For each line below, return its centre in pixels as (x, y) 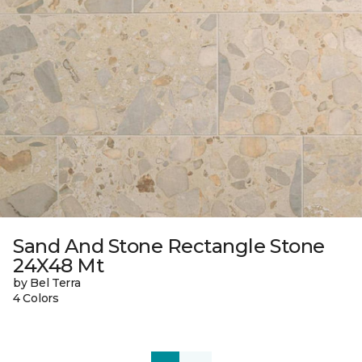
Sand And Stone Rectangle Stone (169, 246)
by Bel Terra (47, 282)
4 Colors (36, 298)
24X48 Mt (59, 265)
